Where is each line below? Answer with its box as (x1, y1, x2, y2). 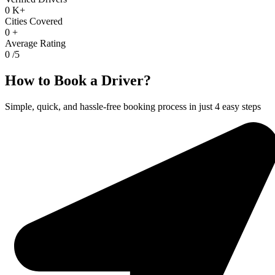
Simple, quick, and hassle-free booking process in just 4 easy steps (5, 101, 261, 112)
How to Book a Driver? (5, 72, 151, 89)
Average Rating (5, 38, 66, 49)
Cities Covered (5, 16, 63, 27)
